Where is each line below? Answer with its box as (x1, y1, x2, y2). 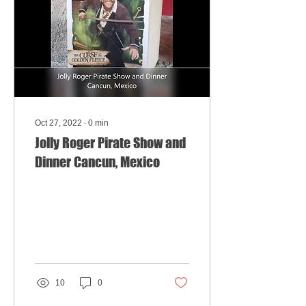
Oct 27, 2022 (35, 118, 82, 128)
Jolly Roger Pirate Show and (35, 135, 186, 151)
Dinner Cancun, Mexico (35, 154, 160, 170)
